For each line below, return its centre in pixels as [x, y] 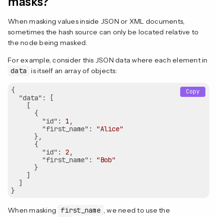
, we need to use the [137, 210]
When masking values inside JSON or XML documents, [96, 21]
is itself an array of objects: [73, 70]
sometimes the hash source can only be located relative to [103, 32]
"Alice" [110, 129]
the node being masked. [48, 42]
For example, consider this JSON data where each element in [108, 60]
